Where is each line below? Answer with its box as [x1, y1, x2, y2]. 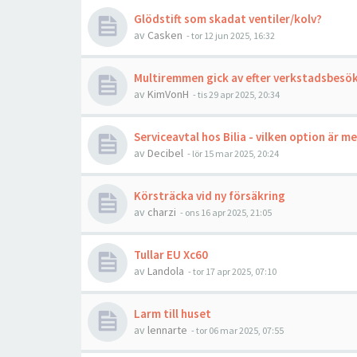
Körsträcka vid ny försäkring [134, 188, 285, 203]
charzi [147, 205, 176, 219]
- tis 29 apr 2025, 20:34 [191, 88, 280, 100]
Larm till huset [134, 306, 211, 321]
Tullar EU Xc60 [134, 247, 208, 262]
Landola [147, 264, 184, 278]
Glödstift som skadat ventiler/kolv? [134, 11, 322, 26]
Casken [147, 28, 182, 42]
